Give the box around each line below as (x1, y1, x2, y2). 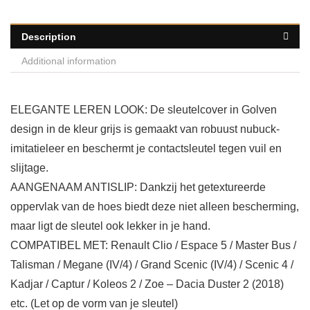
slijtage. (10, 162, 48, 174)
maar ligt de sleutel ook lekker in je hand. (10, 220, 210, 232)
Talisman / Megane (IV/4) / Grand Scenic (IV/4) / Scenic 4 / (10, 259, 293, 271)
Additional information (21, 55, 116, 67)
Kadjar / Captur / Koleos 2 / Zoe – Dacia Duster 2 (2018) (10, 278, 284, 291)
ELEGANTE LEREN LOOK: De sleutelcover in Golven (10, 104, 277, 116)
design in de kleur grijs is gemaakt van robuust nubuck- (10, 123, 280, 136)
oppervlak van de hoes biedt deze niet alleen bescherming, (10, 201, 299, 213)
